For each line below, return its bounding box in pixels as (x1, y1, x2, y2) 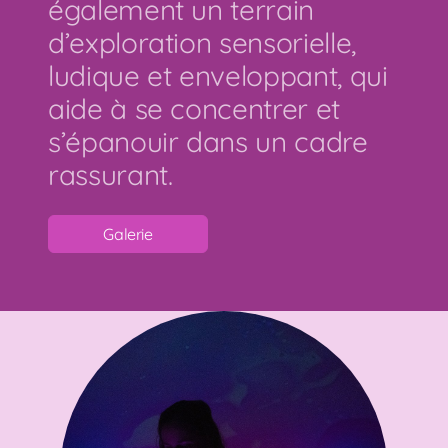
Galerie (103, 224, 153, 244)
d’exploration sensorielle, (48, 25, 356, 60)
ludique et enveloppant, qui (48, 58, 388, 93)
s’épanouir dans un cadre (48, 124, 368, 159)
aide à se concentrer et (48, 91, 340, 126)
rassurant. (48, 157, 173, 192)
